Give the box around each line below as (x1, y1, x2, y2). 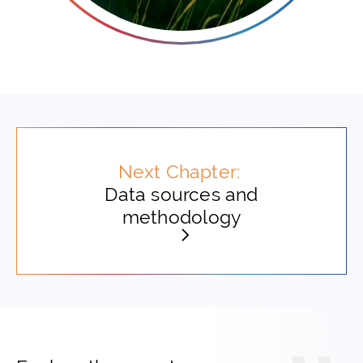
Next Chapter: (117, 160, 246, 183)
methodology (122, 206, 241, 228)
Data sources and (105, 183, 258, 206)
